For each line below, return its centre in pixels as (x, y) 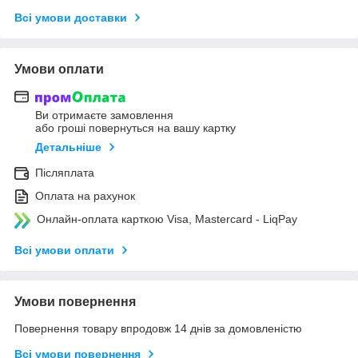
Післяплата (65, 173)
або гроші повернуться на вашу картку (135, 128)
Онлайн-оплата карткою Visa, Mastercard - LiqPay (167, 219)
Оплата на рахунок (85, 196)
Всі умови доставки (71, 17)
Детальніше (68, 147)
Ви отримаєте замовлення (104, 115)
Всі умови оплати (64, 251)
